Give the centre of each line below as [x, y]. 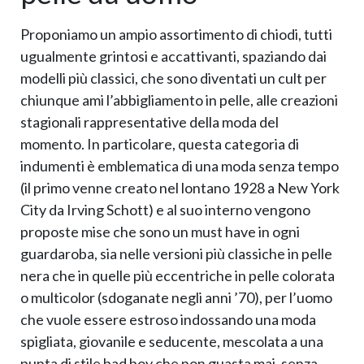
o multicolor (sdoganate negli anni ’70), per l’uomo [176, 298]
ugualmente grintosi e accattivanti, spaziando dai [173, 56]
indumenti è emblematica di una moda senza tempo [180, 166]
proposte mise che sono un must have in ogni [160, 232]
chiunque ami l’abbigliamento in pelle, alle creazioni [179, 100]
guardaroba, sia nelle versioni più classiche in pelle [176, 254]
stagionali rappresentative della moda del [149, 122]
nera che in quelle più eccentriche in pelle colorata [178, 276]
